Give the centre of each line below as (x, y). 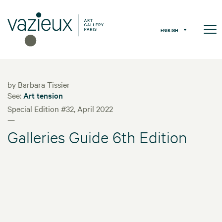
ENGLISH (169, 30)
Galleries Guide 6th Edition (97, 137)
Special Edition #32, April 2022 (60, 109)
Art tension (43, 95)
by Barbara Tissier (39, 84)
